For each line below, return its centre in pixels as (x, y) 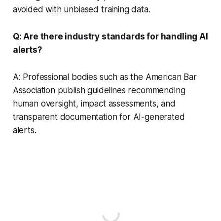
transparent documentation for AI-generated (99, 117)
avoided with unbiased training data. (81, 9)
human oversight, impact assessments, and (94, 103)
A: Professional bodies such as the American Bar (105, 77)
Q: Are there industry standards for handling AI (110, 36)
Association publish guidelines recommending (99, 90)
